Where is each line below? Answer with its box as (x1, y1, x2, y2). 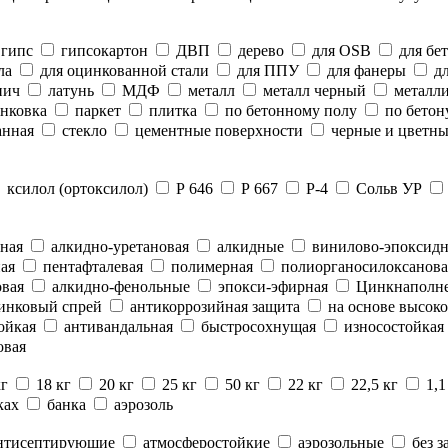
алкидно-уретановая (47, 238, 189, 255)
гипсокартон (57, 42, 148, 59)
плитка (145, 102, 197, 119)
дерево (234, 42, 284, 59)
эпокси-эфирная (214, 278, 328, 295)
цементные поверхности (131, 122, 303, 139)
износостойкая (340, 318, 444, 335)
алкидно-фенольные (48, 278, 190, 295)
